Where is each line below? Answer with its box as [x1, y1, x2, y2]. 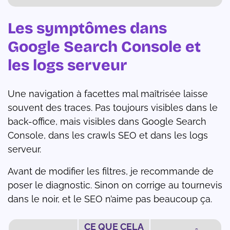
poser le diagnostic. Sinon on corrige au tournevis [8, 180, 222, 191]
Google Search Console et [8, 37, 201, 56]
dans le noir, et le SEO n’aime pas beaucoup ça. [8, 194, 212, 205]
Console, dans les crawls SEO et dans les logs [8, 130, 208, 141]
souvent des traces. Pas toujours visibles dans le [8, 102, 218, 113]
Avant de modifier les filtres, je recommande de [8, 166, 214, 177]
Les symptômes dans [8, 19, 167, 38]
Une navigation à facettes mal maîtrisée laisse [8, 88, 208, 100]
